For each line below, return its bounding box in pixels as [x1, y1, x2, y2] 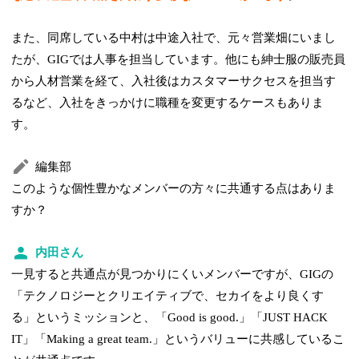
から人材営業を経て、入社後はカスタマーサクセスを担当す [11, 74, 337, 87]
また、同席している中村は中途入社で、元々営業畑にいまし [11, 30, 337, 44]
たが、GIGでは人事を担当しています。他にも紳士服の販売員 [11, 52, 346, 66]
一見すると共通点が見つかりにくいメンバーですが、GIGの [11, 267, 334, 280]
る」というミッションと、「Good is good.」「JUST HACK [11, 310, 329, 324]
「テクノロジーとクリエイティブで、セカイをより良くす [11, 288, 325, 302]
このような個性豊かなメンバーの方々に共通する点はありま [11, 181, 337, 195]
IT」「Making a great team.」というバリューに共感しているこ [11, 332, 345, 345]
